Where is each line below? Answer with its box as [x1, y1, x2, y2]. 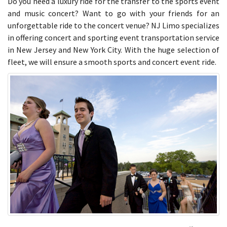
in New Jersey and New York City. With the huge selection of [8, 44, 219, 55]
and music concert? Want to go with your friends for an [8, 8, 219, 18]
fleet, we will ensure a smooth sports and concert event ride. [8, 56, 216, 67]
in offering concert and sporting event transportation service [8, 32, 219, 43]
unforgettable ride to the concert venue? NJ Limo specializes [8, 20, 219, 30]
